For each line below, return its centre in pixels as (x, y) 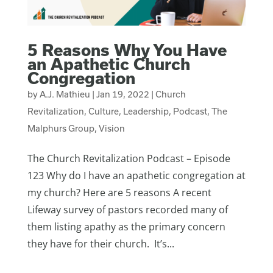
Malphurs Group (61, 128)
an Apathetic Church (108, 63)
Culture (103, 111)
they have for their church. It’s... (101, 243)
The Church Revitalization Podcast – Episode (129, 158)
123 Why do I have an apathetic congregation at (136, 175)
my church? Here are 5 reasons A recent (119, 192)
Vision (112, 128)
